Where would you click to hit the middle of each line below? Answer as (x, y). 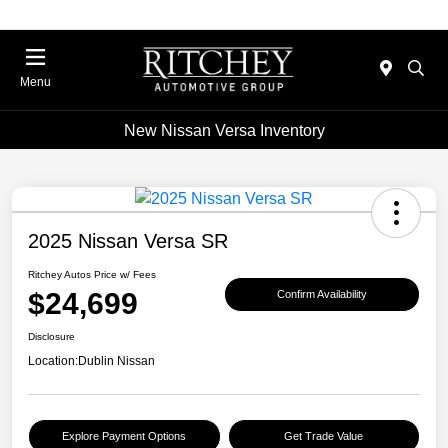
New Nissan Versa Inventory (224, 130)
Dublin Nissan (116, 361)
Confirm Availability (322, 293)
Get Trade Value (324, 436)
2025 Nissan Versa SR (128, 241)
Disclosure (51, 337)
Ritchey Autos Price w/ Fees (92, 275)
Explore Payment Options (124, 436)
